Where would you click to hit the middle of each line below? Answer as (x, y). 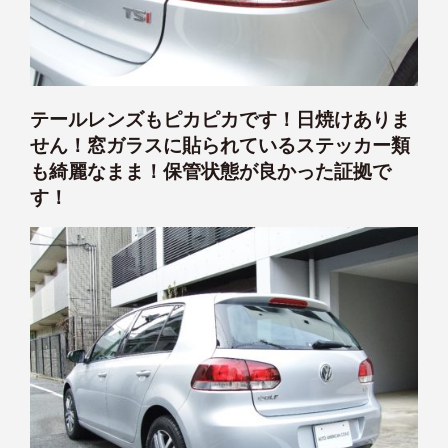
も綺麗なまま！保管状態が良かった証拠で (210, 171)
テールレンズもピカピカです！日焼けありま (220, 119)
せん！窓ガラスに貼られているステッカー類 (220, 145)
